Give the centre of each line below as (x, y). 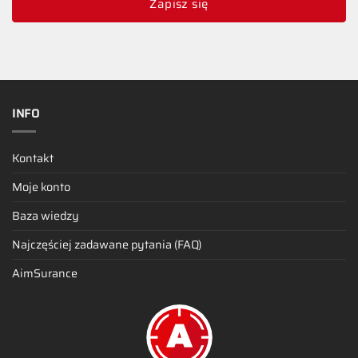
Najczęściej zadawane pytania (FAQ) (107, 244)
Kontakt (33, 158)
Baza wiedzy (46, 215)
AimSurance (45, 273)
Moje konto (41, 187)
